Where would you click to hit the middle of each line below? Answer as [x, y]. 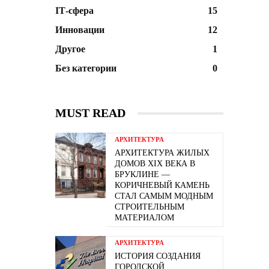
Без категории [86, 68]
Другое [70, 49]
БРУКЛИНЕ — [142, 174]
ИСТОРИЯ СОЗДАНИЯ [158, 256]
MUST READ [90, 113]
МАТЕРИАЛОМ [144, 218]
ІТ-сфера [74, 11]
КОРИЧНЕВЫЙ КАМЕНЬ [162, 185]
